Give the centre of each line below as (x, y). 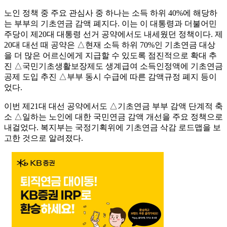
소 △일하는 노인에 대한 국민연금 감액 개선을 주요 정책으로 (113, 117)
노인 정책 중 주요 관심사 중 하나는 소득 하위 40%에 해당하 (111, 13)
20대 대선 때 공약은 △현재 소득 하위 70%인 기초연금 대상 (110, 45)
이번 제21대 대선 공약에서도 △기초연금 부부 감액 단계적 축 (113, 106)
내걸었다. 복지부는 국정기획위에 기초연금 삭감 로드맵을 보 (112, 128)
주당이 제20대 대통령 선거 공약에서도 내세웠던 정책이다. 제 (113, 34)
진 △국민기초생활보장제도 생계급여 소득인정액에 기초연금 (113, 66)
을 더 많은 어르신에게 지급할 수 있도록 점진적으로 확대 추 (110, 56)
